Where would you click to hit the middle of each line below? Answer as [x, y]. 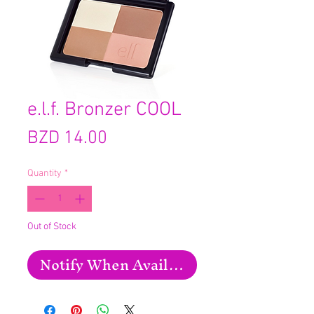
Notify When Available [119, 264]
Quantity [45, 173]
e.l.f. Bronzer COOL [104, 110]
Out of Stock [52, 226]
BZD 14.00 [67, 138]
